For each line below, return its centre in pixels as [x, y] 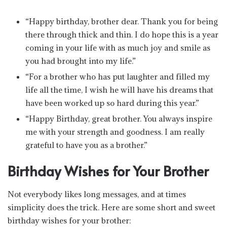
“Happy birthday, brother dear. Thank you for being [122, 21]
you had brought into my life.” [81, 61]
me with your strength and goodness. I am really [115, 132]
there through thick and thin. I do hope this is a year [122, 34]
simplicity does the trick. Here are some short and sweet [111, 207]
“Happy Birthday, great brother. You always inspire [119, 119]
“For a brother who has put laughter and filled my [118, 77]
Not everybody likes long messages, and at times [97, 194]
